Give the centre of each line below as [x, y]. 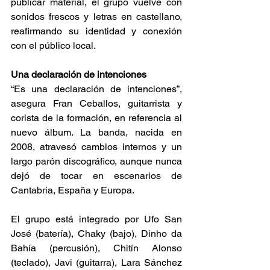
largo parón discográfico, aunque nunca [96, 162]
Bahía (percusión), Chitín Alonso [96, 248]
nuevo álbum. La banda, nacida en [96, 133]
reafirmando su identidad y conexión [96, 31]
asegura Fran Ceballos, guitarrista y [96, 104]
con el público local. [55, 46]
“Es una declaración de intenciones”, [96, 89]
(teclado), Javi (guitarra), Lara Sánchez [96, 263]
